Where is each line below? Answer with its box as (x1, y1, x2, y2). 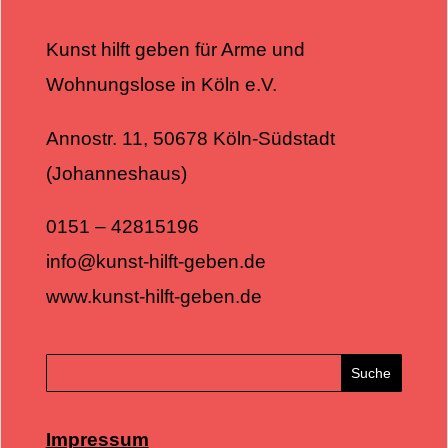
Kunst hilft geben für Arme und (45, 39, 305, 61)
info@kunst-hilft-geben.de (45, 251, 266, 273)
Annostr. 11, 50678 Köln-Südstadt (45, 127, 335, 149)
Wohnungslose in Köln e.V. (45, 74, 277, 96)
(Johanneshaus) (45, 162, 187, 184)
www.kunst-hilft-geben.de (45, 286, 262, 308)
